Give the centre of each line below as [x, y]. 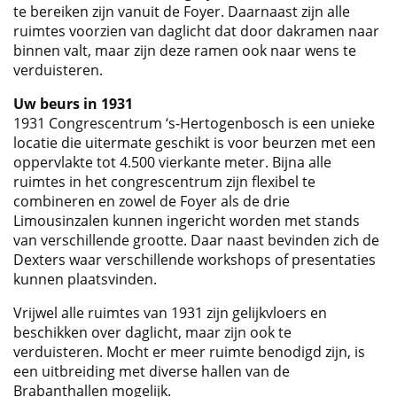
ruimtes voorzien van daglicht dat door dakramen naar [196, 31]
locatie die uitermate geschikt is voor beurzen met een [195, 143]
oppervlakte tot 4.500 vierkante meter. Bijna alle [172, 163]
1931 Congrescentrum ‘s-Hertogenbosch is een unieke [194, 124]
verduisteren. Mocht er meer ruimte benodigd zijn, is [189, 352]
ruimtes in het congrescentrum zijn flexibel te [164, 182]
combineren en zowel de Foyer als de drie [152, 202]
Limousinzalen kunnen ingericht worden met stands [187, 221]
